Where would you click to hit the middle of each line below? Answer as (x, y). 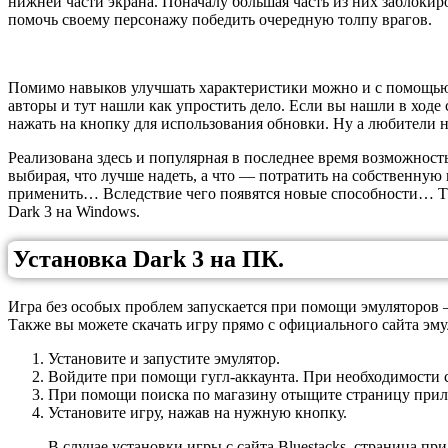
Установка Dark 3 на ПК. (148, 259)
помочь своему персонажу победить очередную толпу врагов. (220, 20)
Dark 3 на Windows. (74, 212)
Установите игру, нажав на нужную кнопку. (197, 412)
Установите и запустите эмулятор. (164, 358)
